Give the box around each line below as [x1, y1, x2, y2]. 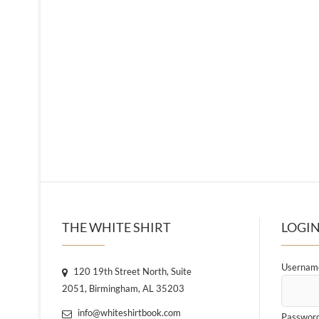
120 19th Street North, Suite [71, 265, 192, 277]
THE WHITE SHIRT [62, 219, 171, 235]
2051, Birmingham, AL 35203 [62, 282, 184, 294]
